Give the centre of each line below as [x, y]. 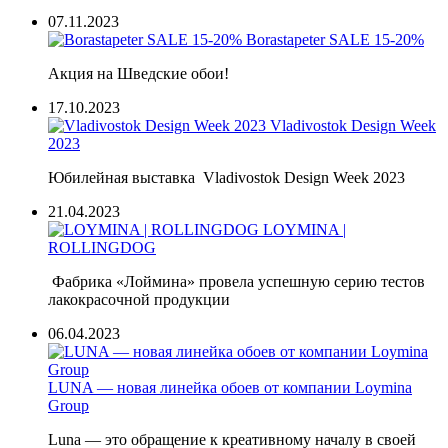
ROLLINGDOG [102, 247]
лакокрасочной [101, 299]
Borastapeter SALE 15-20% [335, 39]
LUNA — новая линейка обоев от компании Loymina [230, 387]
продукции [192, 299]
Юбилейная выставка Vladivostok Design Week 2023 [226, 177]
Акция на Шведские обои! [138, 73]
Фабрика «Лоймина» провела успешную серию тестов [236, 281]
